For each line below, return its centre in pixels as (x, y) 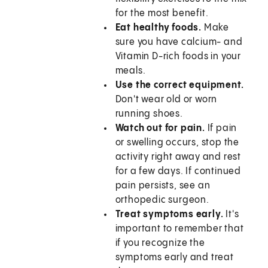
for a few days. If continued (178, 172)
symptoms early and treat (174, 258)
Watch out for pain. (161, 129)
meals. (130, 71)
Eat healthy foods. (159, 28)
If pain (222, 129)
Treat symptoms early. (169, 215)
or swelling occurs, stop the (177, 143)
